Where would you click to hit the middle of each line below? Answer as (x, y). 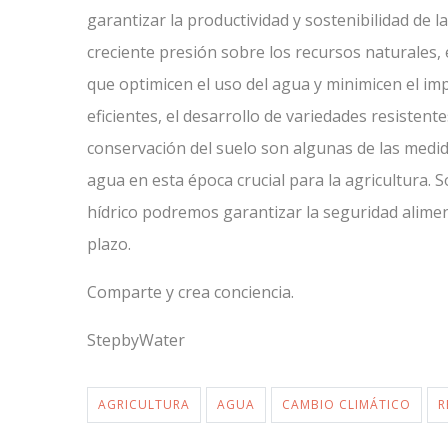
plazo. (109, 244)
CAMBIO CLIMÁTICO (346, 404)
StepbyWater (136, 340)
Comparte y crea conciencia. (190, 292)
